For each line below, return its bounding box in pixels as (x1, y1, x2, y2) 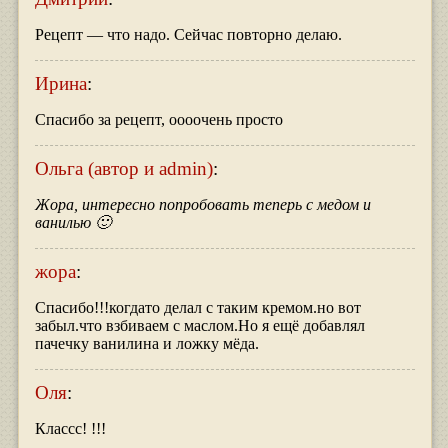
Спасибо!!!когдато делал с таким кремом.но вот (34, 299, 361, 317)
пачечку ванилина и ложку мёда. (34, 335, 259, 353)
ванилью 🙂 (34, 214, 111, 232)
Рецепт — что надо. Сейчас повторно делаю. (34, 26, 342, 44)
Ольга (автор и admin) (34, 158, 213, 180)
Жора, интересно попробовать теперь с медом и (34, 196, 371, 214)
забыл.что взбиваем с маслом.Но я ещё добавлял (34, 317, 365, 335)
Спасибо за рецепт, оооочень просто (34, 111, 283, 129)
